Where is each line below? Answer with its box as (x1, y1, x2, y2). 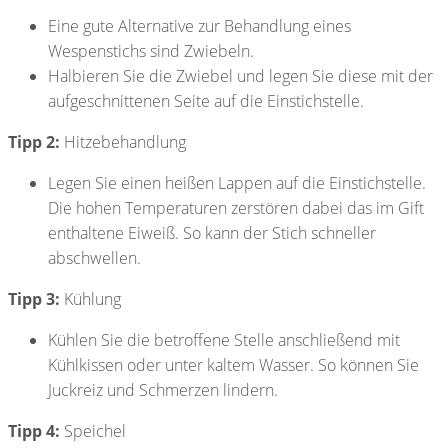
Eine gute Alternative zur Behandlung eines (48, 15, 351, 38)
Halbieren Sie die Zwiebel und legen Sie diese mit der (48, 65, 433, 88)
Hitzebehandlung (60, 131, 190, 154)
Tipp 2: (8, 131, 60, 154)
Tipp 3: (8, 288, 60, 311)
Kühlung (60, 288, 125, 311)
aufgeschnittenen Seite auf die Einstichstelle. (48, 90, 364, 113)
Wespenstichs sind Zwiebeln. (48, 40, 254, 63)
